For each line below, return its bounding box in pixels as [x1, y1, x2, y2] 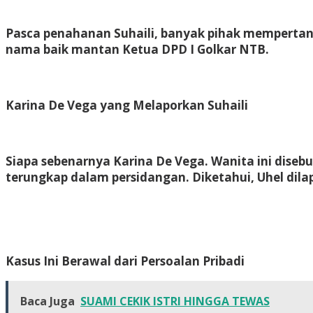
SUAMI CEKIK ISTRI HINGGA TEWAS [80, 293, 270, 309]
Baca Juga [20, 293, 75, 309]
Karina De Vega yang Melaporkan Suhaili [6, 96, 248, 113]
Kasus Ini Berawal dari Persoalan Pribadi [6, 252, 245, 269]
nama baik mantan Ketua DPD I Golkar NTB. [6, 41, 269, 57]
